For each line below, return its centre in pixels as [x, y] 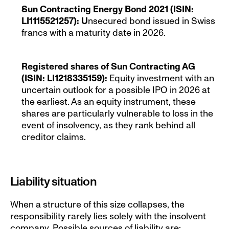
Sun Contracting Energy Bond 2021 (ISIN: [108, 9]
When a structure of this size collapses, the [97, 204]
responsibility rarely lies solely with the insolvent [108, 216]
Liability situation [53, 182]
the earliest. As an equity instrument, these [109, 102]
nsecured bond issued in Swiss [152, 21]
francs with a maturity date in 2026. [94, 33]
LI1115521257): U [55, 21]
